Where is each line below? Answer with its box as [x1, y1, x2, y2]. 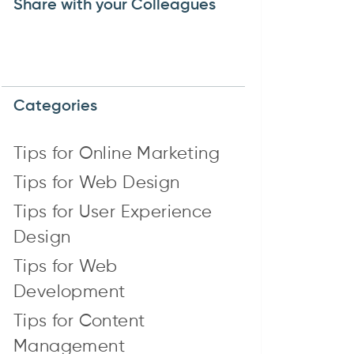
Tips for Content [13, 312, 145, 330]
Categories [13, 98, 97, 115]
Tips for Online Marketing [13, 145, 220, 163]
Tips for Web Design [13, 174, 180, 192]
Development [13, 283, 126, 301]
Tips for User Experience [13, 203, 213, 221]
